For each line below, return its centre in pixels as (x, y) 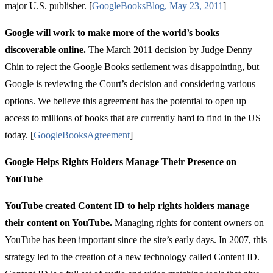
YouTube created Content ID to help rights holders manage (127, 206)
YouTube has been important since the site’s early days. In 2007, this (136, 240)
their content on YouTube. (60, 223)
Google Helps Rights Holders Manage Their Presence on (121, 162)
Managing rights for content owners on (189, 223)
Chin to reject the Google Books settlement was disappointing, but (132, 67)
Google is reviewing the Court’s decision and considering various (130, 84)
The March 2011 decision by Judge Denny (170, 50)
